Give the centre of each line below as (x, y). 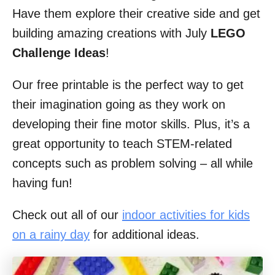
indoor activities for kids (186, 215)
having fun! (42, 183)
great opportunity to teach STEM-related (122, 144)
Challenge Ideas (59, 53)
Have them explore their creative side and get (136, 14)
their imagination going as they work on (119, 105)
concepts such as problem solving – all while (133, 164)
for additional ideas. (145, 235)
